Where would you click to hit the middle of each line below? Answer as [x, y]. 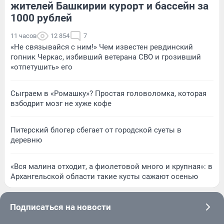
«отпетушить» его [41, 67]
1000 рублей [41, 18]
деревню [26, 140]
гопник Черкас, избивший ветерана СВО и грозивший [106, 57]
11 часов [23, 35]
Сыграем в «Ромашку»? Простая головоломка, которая [108, 93]
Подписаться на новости [60, 207]
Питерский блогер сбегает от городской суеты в [96, 130]
